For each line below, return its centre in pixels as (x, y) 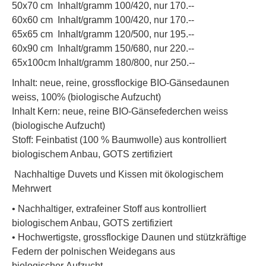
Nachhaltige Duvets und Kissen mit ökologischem (118, 175)
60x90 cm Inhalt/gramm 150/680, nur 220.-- (103, 49)
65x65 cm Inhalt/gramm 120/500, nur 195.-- (104, 34)
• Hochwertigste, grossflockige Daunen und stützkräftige (129, 237)
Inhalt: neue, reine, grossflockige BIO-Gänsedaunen (121, 83)
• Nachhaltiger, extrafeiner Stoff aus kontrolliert (109, 209)
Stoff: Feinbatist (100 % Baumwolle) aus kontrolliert (119, 140)
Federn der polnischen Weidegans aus (94, 252)
